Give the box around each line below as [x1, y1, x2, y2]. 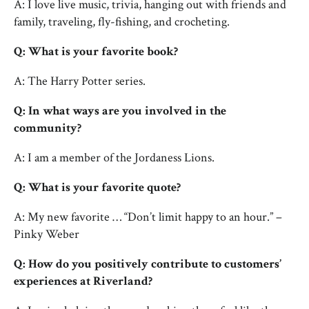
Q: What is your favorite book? [14, 43, 178, 59]
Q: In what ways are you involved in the [14, 103, 226, 119]
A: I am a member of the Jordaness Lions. [14, 150, 215, 166]
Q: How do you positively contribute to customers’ [14, 256, 281, 272]
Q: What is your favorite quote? [14, 179, 181, 195]
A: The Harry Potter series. [14, 73, 146, 89]
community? [14, 120, 81, 136]
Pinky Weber [14, 226, 79, 242]
